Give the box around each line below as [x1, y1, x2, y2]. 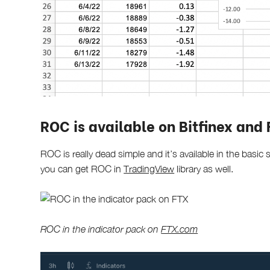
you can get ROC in [40, 163, 124, 174]
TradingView [124, 163, 175, 174]
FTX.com [161, 223, 198, 234]
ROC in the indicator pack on [40, 223, 162, 234]
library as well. [174, 163, 234, 174]
